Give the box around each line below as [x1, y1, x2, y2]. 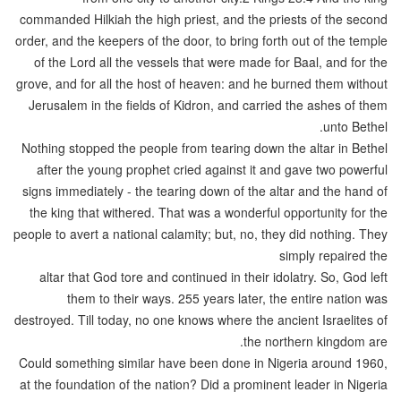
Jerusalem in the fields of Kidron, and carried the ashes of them [29, 95, 388, 114]
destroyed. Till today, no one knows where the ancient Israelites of [14, 310, 388, 328]
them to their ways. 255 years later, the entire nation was [67, 288, 388, 307]
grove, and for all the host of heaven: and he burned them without [16, 73, 388, 92]
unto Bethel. [323, 116, 388, 135]
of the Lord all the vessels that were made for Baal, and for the [34, 52, 388, 71]
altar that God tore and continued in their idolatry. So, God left [39, 267, 388, 286]
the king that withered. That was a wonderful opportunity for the [30, 202, 388, 221]
